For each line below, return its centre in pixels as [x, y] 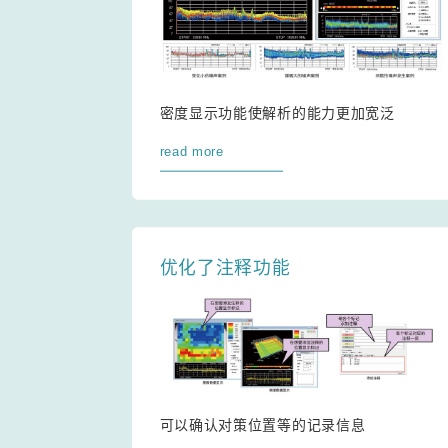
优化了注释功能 [225, 268]
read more [191, 151]
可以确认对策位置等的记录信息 [262, 425]
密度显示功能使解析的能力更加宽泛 [277, 112]
